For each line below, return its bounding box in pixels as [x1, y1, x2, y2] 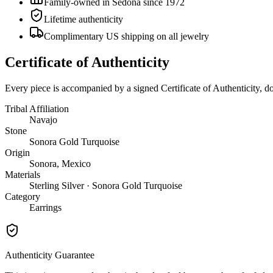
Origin [5, 147, 30, 158]
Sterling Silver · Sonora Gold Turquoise [29, 180, 182, 191]
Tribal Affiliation [5, 103, 69, 114]
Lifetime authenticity [44, 13, 123, 24]
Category [5, 191, 40, 202]
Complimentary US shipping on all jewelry [44, 30, 209, 41]
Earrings [29, 202, 62, 213]
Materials [5, 169, 40, 180]
